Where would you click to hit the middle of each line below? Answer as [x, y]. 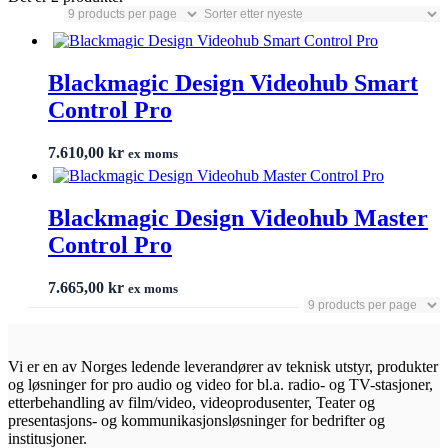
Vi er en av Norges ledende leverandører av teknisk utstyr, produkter [223, 366]
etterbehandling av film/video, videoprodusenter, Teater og [191, 402]
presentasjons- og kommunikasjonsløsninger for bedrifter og [196, 420]
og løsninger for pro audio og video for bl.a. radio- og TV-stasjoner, [220, 384]
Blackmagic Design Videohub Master [238, 217]
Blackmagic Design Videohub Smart [233, 83]
